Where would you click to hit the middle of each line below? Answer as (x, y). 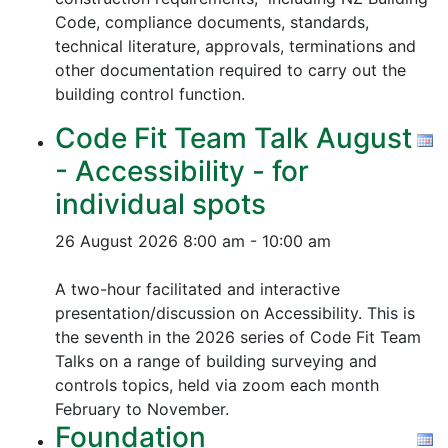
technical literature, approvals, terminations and (235, 46)
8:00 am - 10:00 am (257, 241)
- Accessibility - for (182, 171)
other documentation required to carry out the (230, 70)
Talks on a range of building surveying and (216, 361)
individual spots (160, 204)
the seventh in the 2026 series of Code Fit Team (238, 337)
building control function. (152, 94)
